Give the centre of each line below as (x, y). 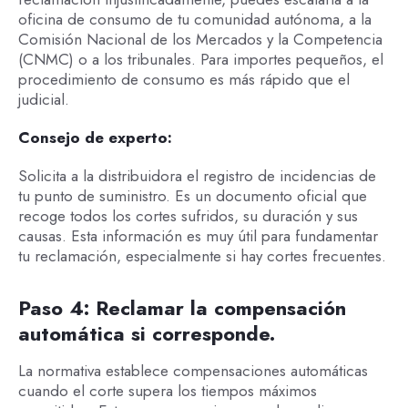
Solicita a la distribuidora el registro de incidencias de (197, 176)
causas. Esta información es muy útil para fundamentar (198, 236)
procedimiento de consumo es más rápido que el (184, 79)
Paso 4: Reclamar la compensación (182, 308)
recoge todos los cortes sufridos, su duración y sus (188, 216)
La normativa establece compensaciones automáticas (193, 371)
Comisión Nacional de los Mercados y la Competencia (200, 39)
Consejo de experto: (97, 137)
